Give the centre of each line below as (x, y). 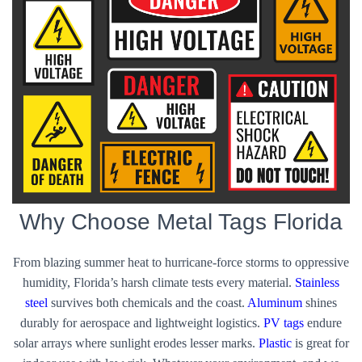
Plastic (275, 343)
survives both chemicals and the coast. (147, 303)
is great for (320, 343)
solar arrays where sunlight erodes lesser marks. (136, 343)
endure (323, 323)
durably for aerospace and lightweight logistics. (142, 323)
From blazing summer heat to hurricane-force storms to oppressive (181, 262)
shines (320, 303)
